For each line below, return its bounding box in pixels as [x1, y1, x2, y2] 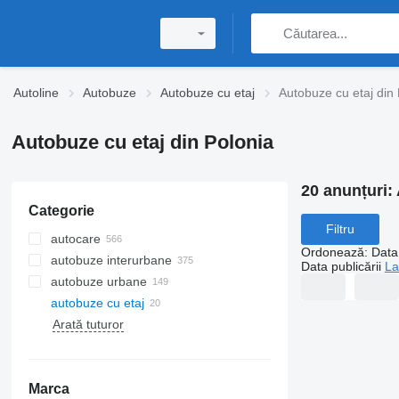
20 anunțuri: [300, 182, 396, 199]
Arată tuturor [52, 317, 124, 331]
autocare [50, 232, 101, 246]
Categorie [28, 203, 94, 218]
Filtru [325, 222, 354, 237]
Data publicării [300, 258, 381, 273]
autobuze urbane [50, 274, 147, 289]
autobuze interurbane [50, 253, 172, 267]
